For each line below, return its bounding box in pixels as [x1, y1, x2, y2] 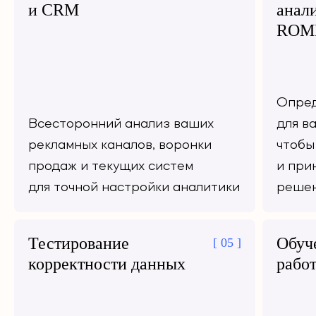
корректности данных [28, 255, 186, 273]
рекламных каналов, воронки [28, 138, 212, 152]
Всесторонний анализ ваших [28, 117, 214, 131]
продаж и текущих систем [28, 159, 193, 174]
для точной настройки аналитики [28, 181, 240, 195]
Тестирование [28, 234, 129, 253]
